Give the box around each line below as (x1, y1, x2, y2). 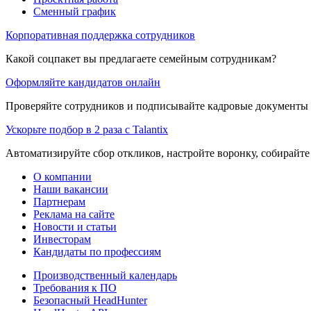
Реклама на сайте (33, 208, 115, 220)
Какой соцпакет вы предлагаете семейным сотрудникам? (6, 52, 276, 65)
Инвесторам (33, 233, 91, 245)
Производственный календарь (33, 269, 177, 281)
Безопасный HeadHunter (33, 294, 147, 306)
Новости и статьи (33, 220, 117, 233)
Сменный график (33, 5, 116, 17)
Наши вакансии (33, 183, 108, 195)
